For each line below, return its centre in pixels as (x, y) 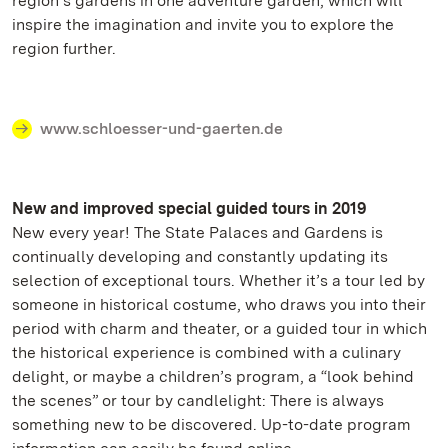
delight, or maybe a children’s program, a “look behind (213, 376)
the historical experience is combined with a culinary (206, 352)
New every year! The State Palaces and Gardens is (197, 232)
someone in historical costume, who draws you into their (219, 304)
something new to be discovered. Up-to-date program (211, 424)
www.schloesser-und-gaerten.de (161, 128)
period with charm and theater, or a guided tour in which (219, 328)
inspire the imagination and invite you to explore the (203, 24)
